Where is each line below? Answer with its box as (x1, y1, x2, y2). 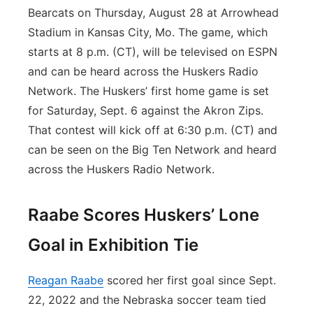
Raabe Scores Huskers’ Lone (28, 205, 259, 225)
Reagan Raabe (28, 273, 103, 287)
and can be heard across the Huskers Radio (28, 64, 259, 78)
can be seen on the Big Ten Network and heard (28, 143, 277, 156)
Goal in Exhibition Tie (28, 235, 198, 255)
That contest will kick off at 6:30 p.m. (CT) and (28, 123, 277, 137)
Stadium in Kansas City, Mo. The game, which (28, 25, 268, 39)
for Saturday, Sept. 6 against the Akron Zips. (28, 103, 263, 117)
